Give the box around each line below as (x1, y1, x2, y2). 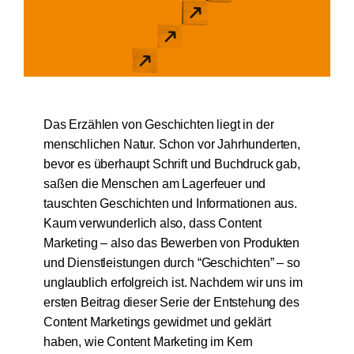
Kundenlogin (41, 37, 116, 54)
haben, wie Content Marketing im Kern (43, 335, 254, 348)
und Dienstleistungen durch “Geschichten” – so (43, 256, 300, 269)
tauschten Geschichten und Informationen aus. (43, 197, 297, 210)
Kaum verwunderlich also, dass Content (43, 217, 262, 230)
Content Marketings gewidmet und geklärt (43, 315, 271, 329)
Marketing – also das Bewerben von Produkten (43, 236, 300, 250)
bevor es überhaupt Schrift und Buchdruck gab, (43, 157, 300, 171)
